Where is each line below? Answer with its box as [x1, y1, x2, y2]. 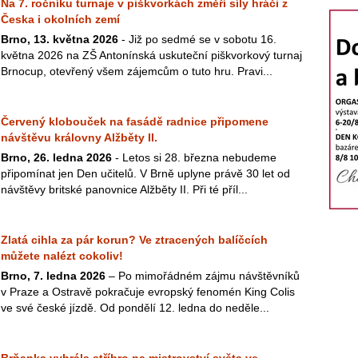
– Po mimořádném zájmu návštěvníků [105, 269, 300, 282]
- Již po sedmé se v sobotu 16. [118, 33, 276, 46]
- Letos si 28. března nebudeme [112, 151, 276, 164]
